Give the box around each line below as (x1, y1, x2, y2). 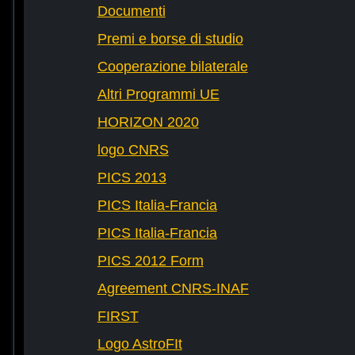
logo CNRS (97, 142, 169, 158)
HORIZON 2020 (97, 114, 199, 131)
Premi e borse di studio (97, 31, 243, 48)
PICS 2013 (97, 170, 166, 186)
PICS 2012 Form (97, 253, 204, 269)
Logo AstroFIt (97, 336, 182, 353)
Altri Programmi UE (97, 86, 219, 103)
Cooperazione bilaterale (97, 59, 248, 75)
